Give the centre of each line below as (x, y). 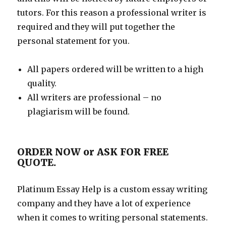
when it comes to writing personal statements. (113, 217)
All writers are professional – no (95, 97)
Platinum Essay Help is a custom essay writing (112, 189)
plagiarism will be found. (79, 111)
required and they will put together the (96, 27)
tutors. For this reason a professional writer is (112, 13)
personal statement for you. (74, 41)
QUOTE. (37, 162)
